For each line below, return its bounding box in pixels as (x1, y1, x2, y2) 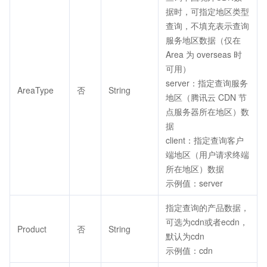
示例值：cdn (166, 244, 213, 256)
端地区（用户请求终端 (166, 148, 249, 160)
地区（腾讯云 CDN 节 (166, 91, 247, 103)
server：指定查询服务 (166, 77, 248, 89)
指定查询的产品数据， (166, 201, 249, 213)
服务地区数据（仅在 (166, 34, 241, 46)
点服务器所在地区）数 (166, 105, 249, 117)
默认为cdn (166, 230, 204, 242)
